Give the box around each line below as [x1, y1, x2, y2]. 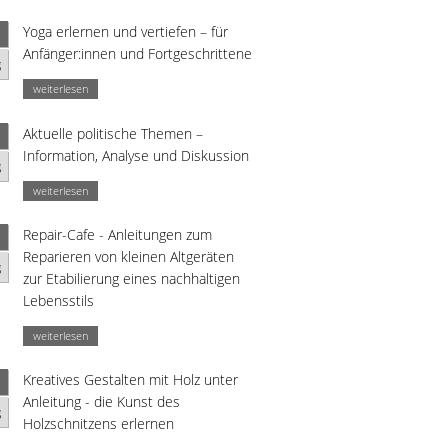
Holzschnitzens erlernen [23, 414, 174, 434]
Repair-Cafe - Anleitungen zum [23, 224, 212, 244]
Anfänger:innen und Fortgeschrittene [23, 44, 252, 64]
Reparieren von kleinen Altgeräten [23, 246, 234, 266]
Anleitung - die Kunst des [23, 392, 180, 412]
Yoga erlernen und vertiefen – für [23, 22, 228, 42]
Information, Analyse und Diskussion [23, 145, 249, 165]
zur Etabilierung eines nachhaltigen [23, 268, 240, 288]
